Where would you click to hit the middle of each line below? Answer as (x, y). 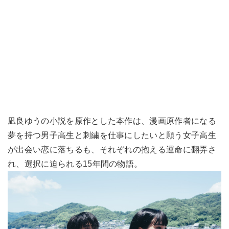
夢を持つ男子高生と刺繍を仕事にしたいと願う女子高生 (112, 135)
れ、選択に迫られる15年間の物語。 (75, 164)
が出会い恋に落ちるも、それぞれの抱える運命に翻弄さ (112, 150)
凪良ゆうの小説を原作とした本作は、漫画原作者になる (112, 121)
